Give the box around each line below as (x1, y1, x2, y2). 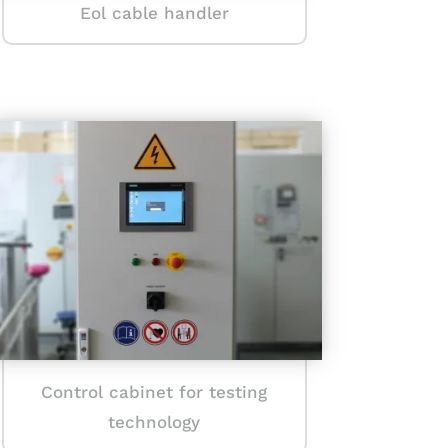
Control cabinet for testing (41, 382, 268, 403)
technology (108, 412, 201, 433)
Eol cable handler (79, 2, 229, 23)
